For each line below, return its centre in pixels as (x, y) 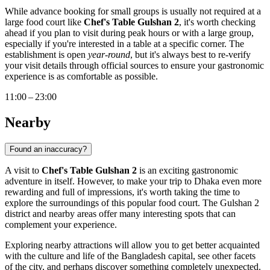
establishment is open (46, 55)
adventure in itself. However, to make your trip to (99, 181)
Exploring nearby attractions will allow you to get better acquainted (132, 245)
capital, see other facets (211, 256)
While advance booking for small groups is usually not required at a (133, 11)
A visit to (23, 170)
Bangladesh (143, 256)
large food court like (44, 22)
